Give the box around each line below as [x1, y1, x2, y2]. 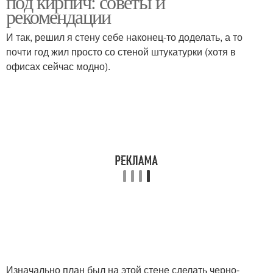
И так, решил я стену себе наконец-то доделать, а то [6, 30, 243, 44]
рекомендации [6, 3, 111, 29]
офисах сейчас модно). [6, 59, 110, 73]
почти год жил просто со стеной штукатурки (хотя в [6, 44, 236, 58]
